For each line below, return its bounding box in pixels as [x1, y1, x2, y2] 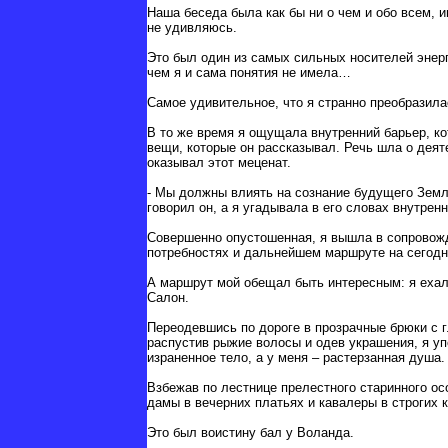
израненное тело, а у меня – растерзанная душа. [147, 350, 445, 366]
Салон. [147, 290, 189, 306]
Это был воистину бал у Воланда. [147, 425, 354, 441]
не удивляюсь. [147, 20, 237, 36]
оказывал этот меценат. [147, 155, 291, 171]
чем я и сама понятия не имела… [147, 65, 351, 81]
